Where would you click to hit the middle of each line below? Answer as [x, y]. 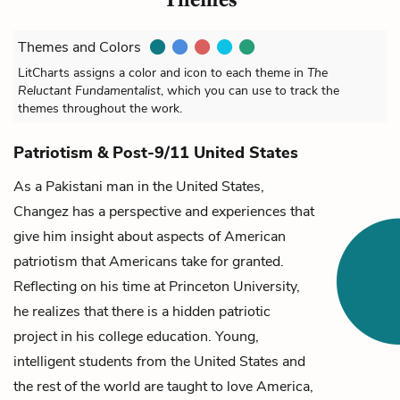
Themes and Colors [79, 47]
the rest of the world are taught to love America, [163, 386]
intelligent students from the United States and [159, 361]
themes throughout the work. [100, 108]
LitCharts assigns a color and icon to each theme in [162, 72]
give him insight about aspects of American [150, 236]
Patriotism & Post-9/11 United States [156, 152]
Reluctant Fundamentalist [89, 90]
